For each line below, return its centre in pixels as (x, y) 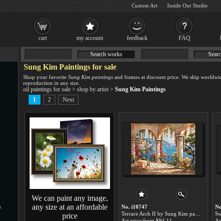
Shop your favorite (46, 77)
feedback (137, 38)
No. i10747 (134, 207)
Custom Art (145, 5)
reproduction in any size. (52, 83)
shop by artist (93, 89)
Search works (106, 54)
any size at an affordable (70, 207)
